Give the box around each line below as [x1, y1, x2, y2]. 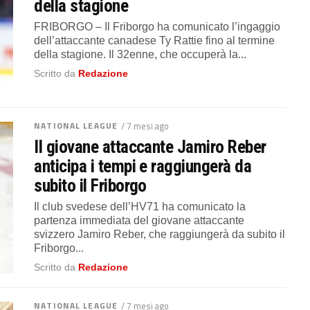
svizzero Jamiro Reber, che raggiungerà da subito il [34, 228, 286, 240]
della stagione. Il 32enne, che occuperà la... [34, 48, 247, 60]
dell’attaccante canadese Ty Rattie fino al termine [34, 35, 275, 46]
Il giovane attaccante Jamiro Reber [34, 136, 266, 157]
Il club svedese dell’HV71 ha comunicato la [34, 200, 246, 212]
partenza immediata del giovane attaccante [34, 214, 245, 226]
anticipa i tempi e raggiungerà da [34, 155, 252, 176]
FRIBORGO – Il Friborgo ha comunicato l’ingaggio [34, 21, 281, 33]
